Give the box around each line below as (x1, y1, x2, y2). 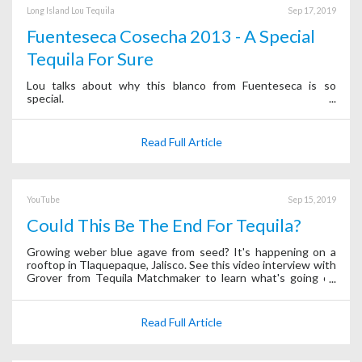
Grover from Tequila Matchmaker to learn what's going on (26, 270, 336, 284)
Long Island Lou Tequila (26, 5, 115, 15)
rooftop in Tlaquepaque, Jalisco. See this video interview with (26, 257, 336, 271)
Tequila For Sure (26, 48, 154, 70)
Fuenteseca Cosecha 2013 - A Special (26, 25, 315, 48)
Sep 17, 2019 (287, 5, 336, 15)
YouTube (26, 194, 60, 204)
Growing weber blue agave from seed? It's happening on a (26, 244, 336, 259)
